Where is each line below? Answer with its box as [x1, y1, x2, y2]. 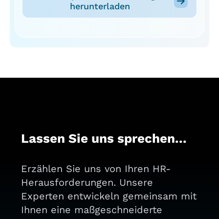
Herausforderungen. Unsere [21, 176, 153, 189]
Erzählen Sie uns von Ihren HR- [21, 163, 171, 175]
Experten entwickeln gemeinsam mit [21, 190, 197, 202]
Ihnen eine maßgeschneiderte [21, 204, 162, 216]
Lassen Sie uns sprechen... [21, 131, 187, 146]
